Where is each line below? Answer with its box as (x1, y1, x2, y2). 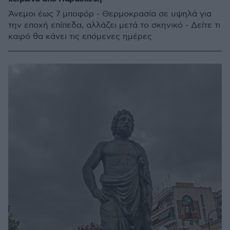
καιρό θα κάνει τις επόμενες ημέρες (8, 32, 152, 42)
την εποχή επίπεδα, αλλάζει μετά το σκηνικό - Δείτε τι (8, 21, 220, 30)
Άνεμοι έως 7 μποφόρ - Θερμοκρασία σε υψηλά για (8, 9, 212, 19)
